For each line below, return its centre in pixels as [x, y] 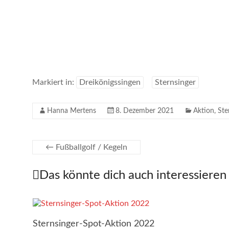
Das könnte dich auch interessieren [133, 175]
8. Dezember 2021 [145, 111]
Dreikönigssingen [110, 82]
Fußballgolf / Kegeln [90, 147]
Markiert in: [54, 82]
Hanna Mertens [72, 111]
